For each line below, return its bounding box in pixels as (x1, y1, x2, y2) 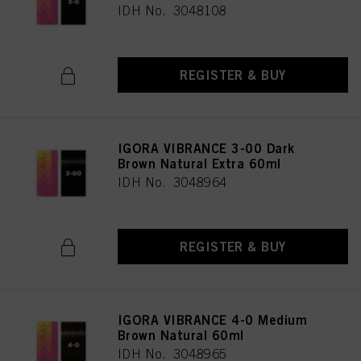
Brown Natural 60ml (118, 327, 244, 343)
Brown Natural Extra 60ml (118, 156, 281, 172)
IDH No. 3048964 (118, 175, 227, 189)
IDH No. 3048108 (118, 3, 227, 18)
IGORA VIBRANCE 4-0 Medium (118, 312, 307, 328)
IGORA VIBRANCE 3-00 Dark (118, 140, 295, 156)
